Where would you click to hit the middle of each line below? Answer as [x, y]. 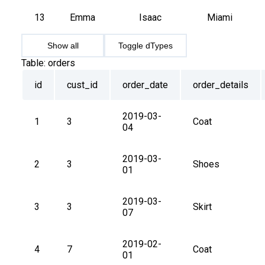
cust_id [82, 85]
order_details [221, 85]
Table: [33, 63]
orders [62, 63]
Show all [63, 46]
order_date [145, 85]
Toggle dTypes [146, 46]
